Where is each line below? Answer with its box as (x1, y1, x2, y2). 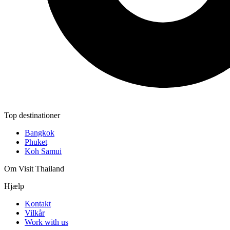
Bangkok (25, 128, 54, 138)
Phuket (25, 138, 47, 147)
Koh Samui (25, 147, 62, 156)
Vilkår (25, 208, 45, 218)
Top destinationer (4, 111, 60, 120)
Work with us (25, 218, 68, 227)
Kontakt (25, 199, 51, 208)
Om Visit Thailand (4, 164, 64, 174)
